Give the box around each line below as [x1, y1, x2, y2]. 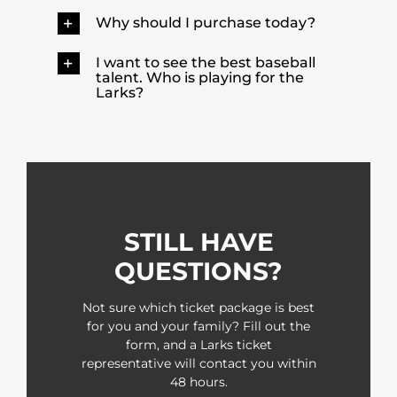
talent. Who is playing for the [95, 69, 304, 87]
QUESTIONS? [114, 255, 283, 286]
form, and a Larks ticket [125, 336, 272, 353]
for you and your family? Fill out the [87, 317, 310, 334]
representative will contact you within [81, 354, 316, 371]
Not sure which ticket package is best [82, 299, 315, 315]
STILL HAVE [123, 226, 274, 257]
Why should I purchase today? [95, 14, 315, 32]
